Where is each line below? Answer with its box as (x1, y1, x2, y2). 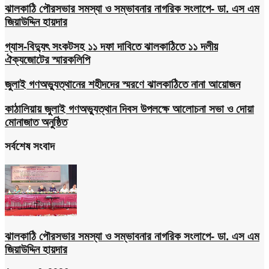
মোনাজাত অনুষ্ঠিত (5, 115, 67, 128)
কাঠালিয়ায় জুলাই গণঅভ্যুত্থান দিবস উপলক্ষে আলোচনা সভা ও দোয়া (5, 102, 254, 115)
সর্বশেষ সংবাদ (5, 140, 55, 153)
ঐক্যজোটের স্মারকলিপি (5, 53, 90, 67)
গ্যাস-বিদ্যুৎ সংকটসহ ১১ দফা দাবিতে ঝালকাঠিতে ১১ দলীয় (5, 40, 218, 53)
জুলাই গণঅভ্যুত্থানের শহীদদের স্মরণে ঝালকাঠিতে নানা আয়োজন (5, 77, 240, 91)
